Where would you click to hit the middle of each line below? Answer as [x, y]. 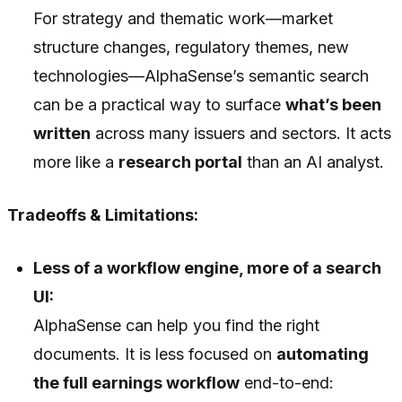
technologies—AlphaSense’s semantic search [201, 76]
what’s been [334, 105]
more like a [76, 162]
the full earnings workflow [137, 383]
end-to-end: [287, 383]
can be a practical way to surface [160, 105]
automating [323, 354]
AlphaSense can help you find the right [177, 326]
